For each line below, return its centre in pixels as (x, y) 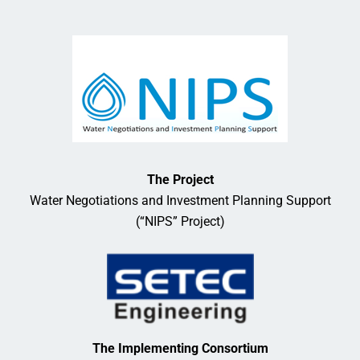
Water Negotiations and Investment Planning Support (180, 201)
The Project (180, 180)
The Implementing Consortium (180, 349)
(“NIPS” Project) (180, 222)
